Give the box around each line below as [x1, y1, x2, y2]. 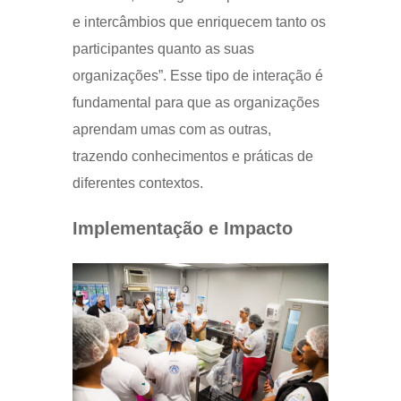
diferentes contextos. [72, 175, 203, 192]
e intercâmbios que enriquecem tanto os [72, 14, 326, 30]
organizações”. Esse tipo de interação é [72, 68, 323, 84]
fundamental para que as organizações [72, 95, 320, 111]
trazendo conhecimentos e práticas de [72, 149, 313, 165]
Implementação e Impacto [72, 218, 293, 239]
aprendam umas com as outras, [72, 122, 271, 138]
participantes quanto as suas [72, 41, 254, 57]
